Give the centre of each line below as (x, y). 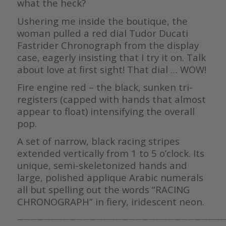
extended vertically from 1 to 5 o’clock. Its (110, 153)
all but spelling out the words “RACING (103, 189)
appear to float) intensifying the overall (106, 111)
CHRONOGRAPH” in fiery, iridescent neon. (110, 201)
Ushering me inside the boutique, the (102, 21)
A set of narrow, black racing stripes (98, 141)
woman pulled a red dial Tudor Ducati (102, 33)
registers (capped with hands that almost (111, 99)
